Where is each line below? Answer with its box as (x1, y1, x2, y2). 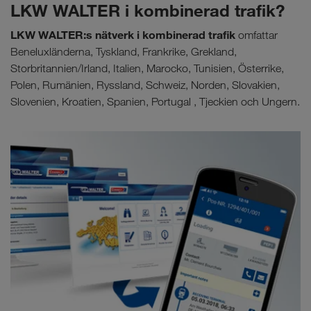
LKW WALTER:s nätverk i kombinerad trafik (10, 28, 235, 42)
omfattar (235, 28, 278, 42)
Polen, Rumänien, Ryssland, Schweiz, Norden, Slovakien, (10, 78, 280, 92)
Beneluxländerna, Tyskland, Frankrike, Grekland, (10, 45, 237, 59)
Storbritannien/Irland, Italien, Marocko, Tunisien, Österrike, (10, 62, 284, 76)
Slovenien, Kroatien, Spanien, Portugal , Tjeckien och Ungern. (10, 95, 300, 109)
